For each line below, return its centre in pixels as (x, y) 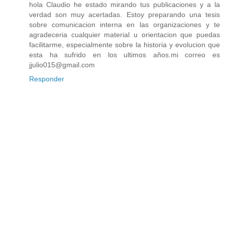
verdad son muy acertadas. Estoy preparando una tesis (125, 15)
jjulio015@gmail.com (62, 65)
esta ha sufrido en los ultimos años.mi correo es (125, 55)
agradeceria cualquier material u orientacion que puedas (125, 35)
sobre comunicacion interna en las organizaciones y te (125, 25)
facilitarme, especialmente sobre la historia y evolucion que (125, 45)
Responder (47, 79)
